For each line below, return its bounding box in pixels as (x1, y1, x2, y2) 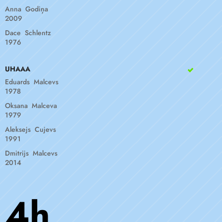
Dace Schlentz (5, 28, 51, 38)
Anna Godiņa (5, 4, 48, 14)
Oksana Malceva (5, 101, 57, 111)
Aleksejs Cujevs (5, 124, 56, 134)
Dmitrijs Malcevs (5, 148, 57, 158)
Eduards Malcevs (5, 77, 58, 87)
